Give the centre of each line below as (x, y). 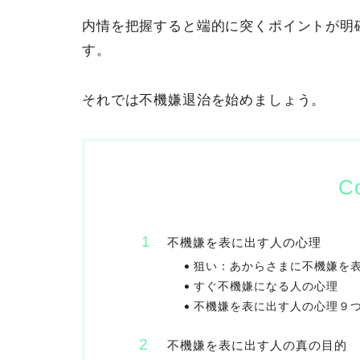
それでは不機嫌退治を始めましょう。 (204, 100)
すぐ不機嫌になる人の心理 (266, 286)
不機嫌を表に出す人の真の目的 (257, 345)
